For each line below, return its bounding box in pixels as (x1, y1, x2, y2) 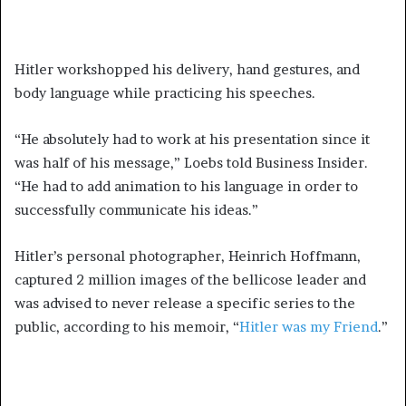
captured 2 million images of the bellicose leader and (14, 270, 366, 288)
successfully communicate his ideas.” (14, 200, 258, 218)
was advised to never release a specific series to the (14, 294, 355, 312)
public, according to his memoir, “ (14, 317, 239, 335)
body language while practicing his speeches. (14, 83, 315, 101)
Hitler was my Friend (239, 317, 378, 335)
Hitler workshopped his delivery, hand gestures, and (14, 60, 360, 78)
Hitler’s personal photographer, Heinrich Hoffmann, (14, 246, 361, 265)
